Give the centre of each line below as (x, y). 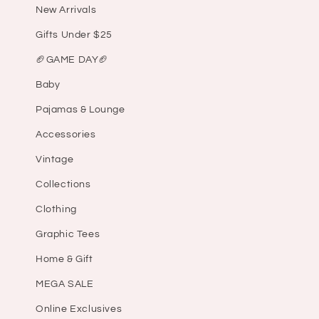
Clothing (56, 210)
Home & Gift (64, 260)
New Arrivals (66, 10)
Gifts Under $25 (74, 35)
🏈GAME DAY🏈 (72, 60)
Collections (63, 185)
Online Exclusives (79, 309)
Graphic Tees (68, 235)
